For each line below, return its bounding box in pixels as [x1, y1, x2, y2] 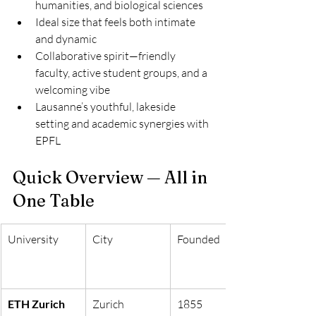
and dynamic [35, 32, 97, 46]
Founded [177, 232, 220, 246]
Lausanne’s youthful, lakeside [35, 99, 178, 114]
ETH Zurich [8, 297, 65, 310]
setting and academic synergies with [35, 116, 211, 130]
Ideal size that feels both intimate [35, 15, 197, 29]
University [8, 232, 59, 246]
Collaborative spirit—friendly [35, 49, 178, 63]
